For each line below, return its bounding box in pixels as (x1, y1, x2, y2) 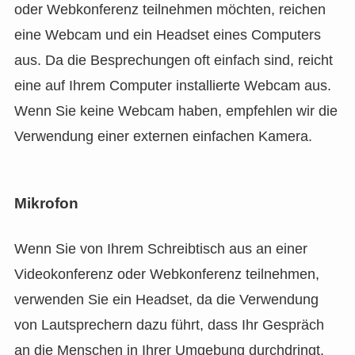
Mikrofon (13, 195, 78, 212)
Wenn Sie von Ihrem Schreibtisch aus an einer (13, 241, 307, 258)
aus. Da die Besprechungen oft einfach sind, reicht (13, 52, 333, 68)
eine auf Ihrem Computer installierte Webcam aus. (13, 77, 331, 94)
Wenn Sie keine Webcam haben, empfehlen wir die (13, 102, 338, 119)
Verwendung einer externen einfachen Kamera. (13, 128, 312, 144)
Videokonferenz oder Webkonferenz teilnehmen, (13, 266, 319, 283)
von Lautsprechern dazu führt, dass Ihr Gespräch (13, 317, 324, 334)
